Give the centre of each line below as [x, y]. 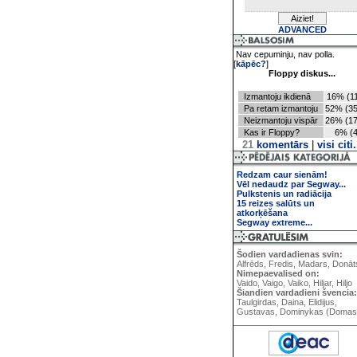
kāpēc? [251, 64]
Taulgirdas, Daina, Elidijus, [287, 302]
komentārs [280, 145]
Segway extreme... [275, 222]
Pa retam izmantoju [280, 108]
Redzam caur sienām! [282, 175]
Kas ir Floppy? [271, 132]
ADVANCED [302, 29]
